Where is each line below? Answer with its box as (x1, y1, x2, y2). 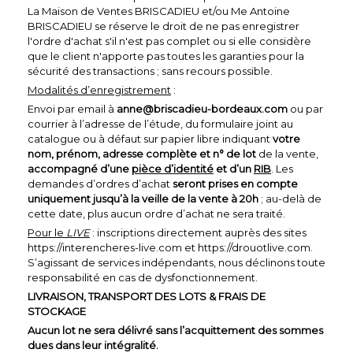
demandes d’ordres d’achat (28, 176, 173, 190)
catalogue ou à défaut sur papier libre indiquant (28, 132, 273, 145)
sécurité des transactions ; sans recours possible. (28, 64, 273, 77)
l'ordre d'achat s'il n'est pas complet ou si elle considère (28, 34, 311, 47)
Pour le (28, 225, 66, 239)
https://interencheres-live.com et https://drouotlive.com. (28, 240, 313, 254)
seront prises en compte (173, 176, 298, 190)
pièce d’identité (132, 162, 214, 175)
